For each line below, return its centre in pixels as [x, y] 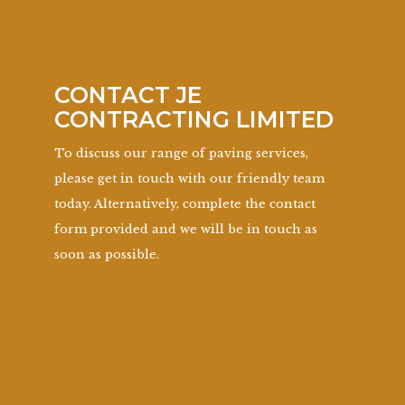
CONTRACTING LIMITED [194, 120]
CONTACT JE [128, 95]
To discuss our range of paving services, [181, 154]
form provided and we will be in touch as [186, 230]
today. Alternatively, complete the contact [185, 204]
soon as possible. [107, 255]
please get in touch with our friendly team [189, 179]
